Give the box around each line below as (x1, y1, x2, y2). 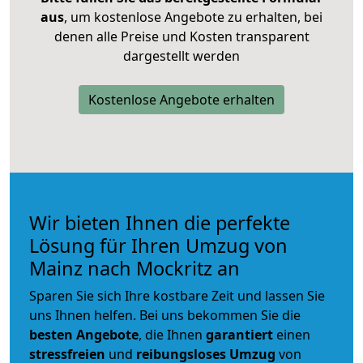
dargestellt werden (123, 46, 240, 65)
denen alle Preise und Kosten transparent (53, 27, 310, 45)
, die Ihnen (139, 325, 206, 344)
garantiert (206, 325, 273, 344)
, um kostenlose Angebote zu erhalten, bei (64, 7, 322, 26)
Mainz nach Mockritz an (29, 254, 240, 281)
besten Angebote (29, 325, 139, 344)
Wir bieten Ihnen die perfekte (29, 209, 290, 236)
